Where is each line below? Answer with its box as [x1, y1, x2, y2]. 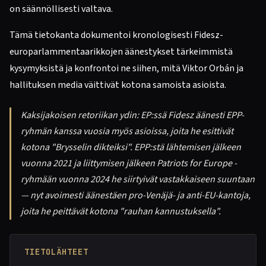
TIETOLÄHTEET [24, 246, 88, 257]
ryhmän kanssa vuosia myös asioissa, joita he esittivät [21, 125, 233, 138]
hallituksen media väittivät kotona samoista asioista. [9, 78, 226, 91]
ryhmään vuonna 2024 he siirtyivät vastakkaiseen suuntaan [21, 173, 255, 186]
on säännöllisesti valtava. [9, 2, 113, 15]
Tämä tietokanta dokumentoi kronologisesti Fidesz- [9, 28, 223, 42]
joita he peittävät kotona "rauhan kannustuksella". [21, 205, 221, 218]
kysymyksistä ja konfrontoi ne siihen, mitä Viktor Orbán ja [9, 62, 243, 75]
